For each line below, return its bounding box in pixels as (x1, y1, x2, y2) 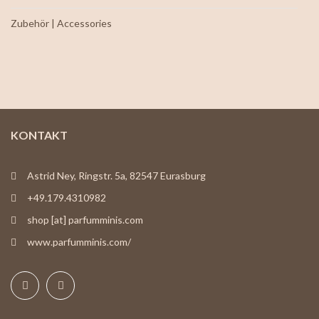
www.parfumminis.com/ (27, 235, 131, 248)
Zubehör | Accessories (11, 16, 112, 29)
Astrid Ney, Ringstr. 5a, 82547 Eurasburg (27, 169, 206, 182)
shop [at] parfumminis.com (27, 213, 143, 226)
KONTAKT (11, 127, 68, 142)
